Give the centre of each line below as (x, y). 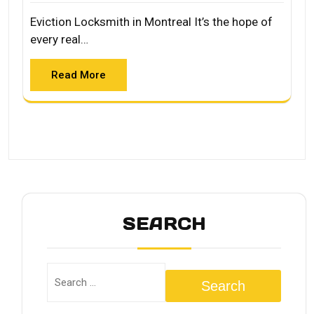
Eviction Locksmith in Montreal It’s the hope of (151, 21)
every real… (59, 39)
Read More (78, 75)
